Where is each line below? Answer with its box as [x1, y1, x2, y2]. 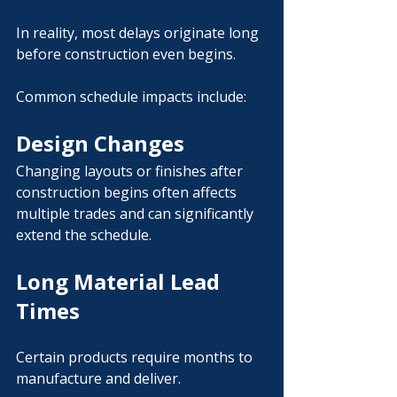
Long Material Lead [16, 267, 225, 296]
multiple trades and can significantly [16, 204, 257, 223]
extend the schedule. [16, 225, 152, 245]
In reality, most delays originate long [16, 23, 262, 43]
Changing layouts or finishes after [16, 161, 246, 181]
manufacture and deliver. [16, 369, 181, 388]
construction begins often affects [16, 183, 240, 202]
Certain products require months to [16, 347, 256, 367]
